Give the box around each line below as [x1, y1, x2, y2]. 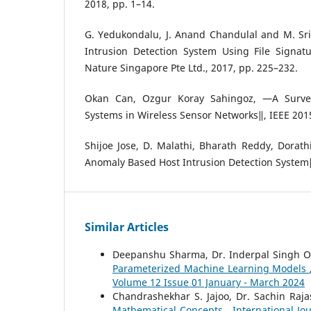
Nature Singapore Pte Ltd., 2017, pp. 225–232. [85, 61, 298, 75]
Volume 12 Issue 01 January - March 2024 [112, 276, 305, 289]
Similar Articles [85, 219, 169, 235]
